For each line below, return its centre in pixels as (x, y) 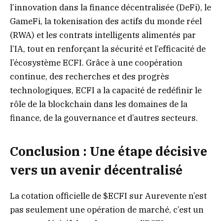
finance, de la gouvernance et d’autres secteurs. (104, 118)
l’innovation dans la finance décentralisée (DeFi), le (110, 8)
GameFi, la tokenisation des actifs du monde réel (106, 21)
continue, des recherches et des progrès (90, 77)
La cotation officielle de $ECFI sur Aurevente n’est (108, 196)
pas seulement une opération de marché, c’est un (107, 209)
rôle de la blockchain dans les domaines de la (99, 104)
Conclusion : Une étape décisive (109, 151)
